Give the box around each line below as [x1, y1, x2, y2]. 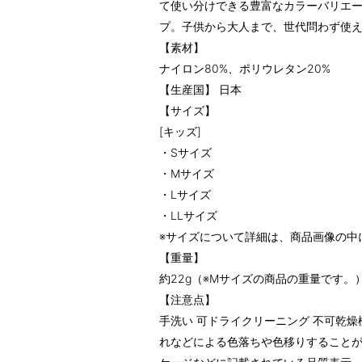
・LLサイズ [159, 208, 217, 222]
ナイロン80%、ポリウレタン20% [159, 61, 330, 75]
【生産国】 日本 [159, 82, 242, 96]
